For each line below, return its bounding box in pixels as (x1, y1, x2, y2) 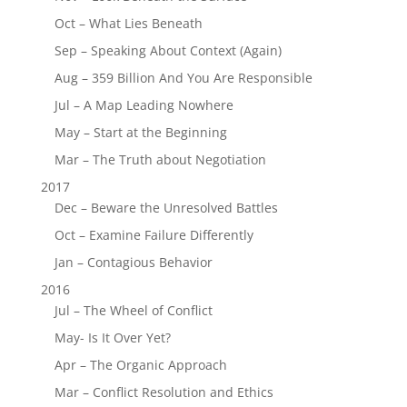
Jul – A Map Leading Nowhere (54, 95, 233, 114)
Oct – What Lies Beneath (54, 14, 203, 32)
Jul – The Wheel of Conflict (54, 301, 213, 319)
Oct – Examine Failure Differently (54, 225, 253, 243)
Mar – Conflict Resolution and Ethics (54, 382, 273, 401)
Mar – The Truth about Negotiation (54, 150, 266, 168)
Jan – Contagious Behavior (54, 253, 213, 271)
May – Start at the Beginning (54, 123, 227, 141)
